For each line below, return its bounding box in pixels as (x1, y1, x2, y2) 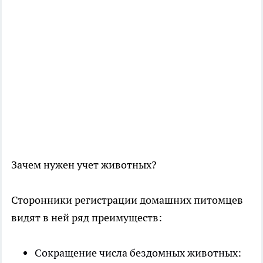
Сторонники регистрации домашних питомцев (11, 193, 243, 207)
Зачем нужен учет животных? (11, 157, 157, 171)
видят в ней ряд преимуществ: (11, 210, 162, 224)
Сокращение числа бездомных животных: (35, 245, 241, 259)
